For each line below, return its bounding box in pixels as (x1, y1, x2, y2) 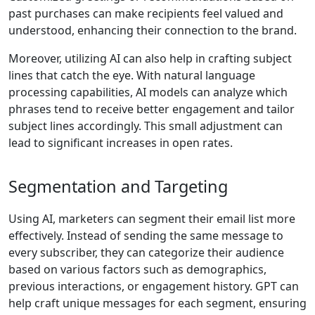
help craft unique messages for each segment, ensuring (8, 295, 307, 311)
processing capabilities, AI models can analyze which (8, 84, 288, 101)
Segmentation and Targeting (8, 175, 228, 198)
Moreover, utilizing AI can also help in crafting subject (8, 51, 292, 67)
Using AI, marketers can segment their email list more (8, 211, 295, 227)
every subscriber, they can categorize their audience (8, 245, 284, 261)
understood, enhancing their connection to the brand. (8, 22, 297, 39)
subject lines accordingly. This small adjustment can (8, 118, 283, 134)
